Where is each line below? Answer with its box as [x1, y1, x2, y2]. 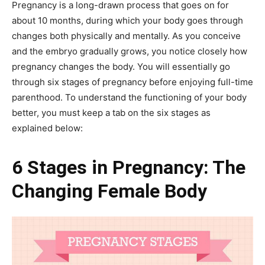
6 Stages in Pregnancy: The [12, 156, 245, 179]
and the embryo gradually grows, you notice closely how [12, 46, 247, 57]
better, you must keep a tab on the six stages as [12, 107, 211, 118]
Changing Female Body [12, 180, 207, 202]
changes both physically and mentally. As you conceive [12, 30, 241, 41]
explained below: [12, 122, 83, 134]
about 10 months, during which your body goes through [12, 15, 243, 26]
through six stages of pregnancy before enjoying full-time [12, 76, 253, 88]
